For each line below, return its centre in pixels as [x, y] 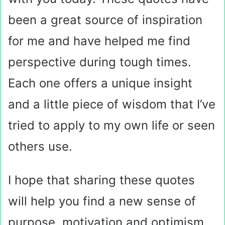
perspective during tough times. [100, 62]
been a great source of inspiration [105, 20]
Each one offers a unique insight [100, 83]
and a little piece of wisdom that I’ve [112, 104]
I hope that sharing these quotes [101, 180]
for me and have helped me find [99, 41]
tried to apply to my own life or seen [111, 125]
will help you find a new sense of [102, 201]
